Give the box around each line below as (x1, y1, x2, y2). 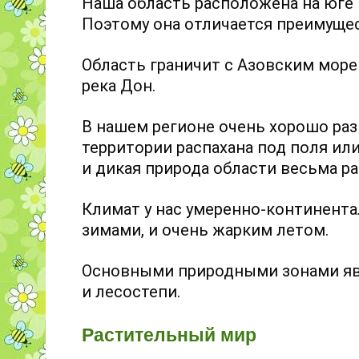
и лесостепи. (82, 282, 180, 302)
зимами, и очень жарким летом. (82, 220, 329, 240)
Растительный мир (82, 325, 256, 346)
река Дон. (82, 76, 155, 96)
